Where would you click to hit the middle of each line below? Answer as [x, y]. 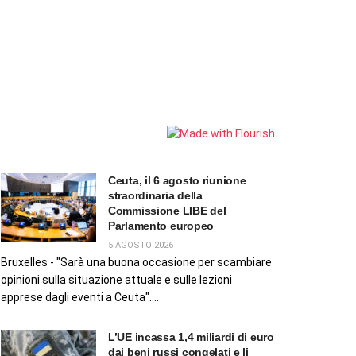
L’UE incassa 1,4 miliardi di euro [191, 337]
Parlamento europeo [161, 225]
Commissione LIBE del [167, 210]
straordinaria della [155, 195]
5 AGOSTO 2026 [141, 245]
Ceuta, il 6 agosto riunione [177, 180]
